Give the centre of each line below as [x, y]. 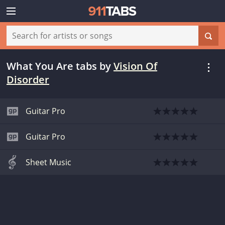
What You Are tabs [52, 66]
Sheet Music [48, 162]
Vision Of [135, 66]
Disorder [28, 80]
